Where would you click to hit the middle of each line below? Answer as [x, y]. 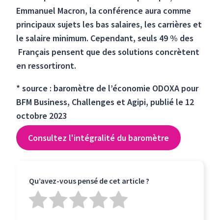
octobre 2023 [42, 116]
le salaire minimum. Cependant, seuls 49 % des [105, 38]
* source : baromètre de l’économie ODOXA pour [108, 88]
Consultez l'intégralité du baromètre [99, 138]
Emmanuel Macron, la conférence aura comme [104, 11]
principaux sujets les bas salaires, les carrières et [109, 24]
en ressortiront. [46, 66]
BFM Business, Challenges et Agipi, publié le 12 [105, 102]
